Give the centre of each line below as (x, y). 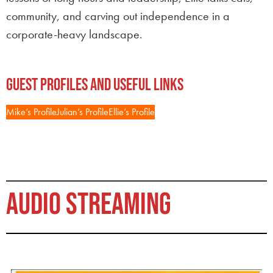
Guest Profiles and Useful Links (95, 85)
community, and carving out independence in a (118, 16)
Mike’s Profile (31, 112)
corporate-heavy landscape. (74, 34)
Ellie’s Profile (132, 112)
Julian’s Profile (83, 112)
